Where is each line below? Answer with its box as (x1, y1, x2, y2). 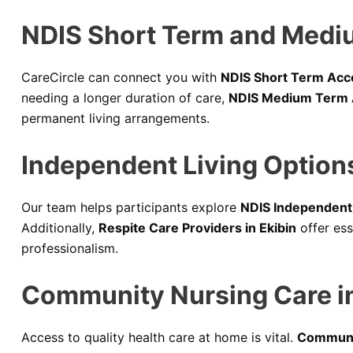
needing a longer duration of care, (21, 90, 229, 106)
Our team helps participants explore (21, 199, 240, 215)
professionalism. (21, 240, 118, 256)
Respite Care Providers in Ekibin (98, 219, 296, 236)
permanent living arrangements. (21, 110, 210, 127)
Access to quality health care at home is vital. (21, 329, 297, 345)
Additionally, (21, 219, 98, 236)
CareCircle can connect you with (21, 69, 221, 86)
